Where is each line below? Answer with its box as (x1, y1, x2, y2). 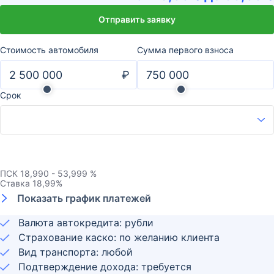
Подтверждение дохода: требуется (18, 261, 191, 273)
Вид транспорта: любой (18, 246, 133, 258)
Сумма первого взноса (137, 45, 234, 55)
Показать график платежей (17, 192, 151, 204)
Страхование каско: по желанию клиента (18, 231, 220, 243)
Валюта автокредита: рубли (18, 217, 154, 229)
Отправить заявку (98, 14, 176, 24)
